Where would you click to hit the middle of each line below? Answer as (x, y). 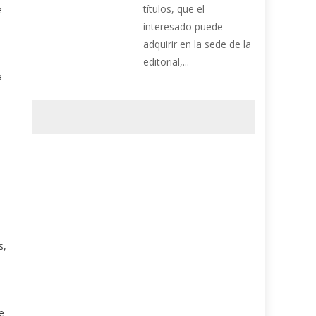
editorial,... (166, 62)
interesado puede (183, 27)
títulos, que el (174, 9)
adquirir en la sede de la (197, 44)
